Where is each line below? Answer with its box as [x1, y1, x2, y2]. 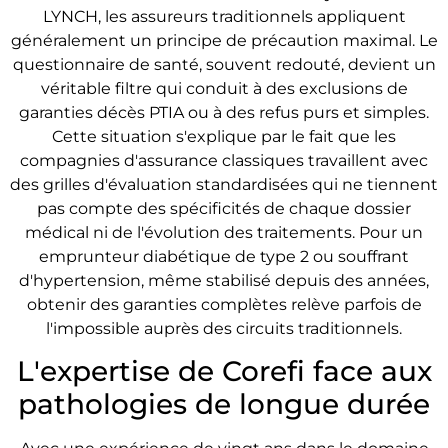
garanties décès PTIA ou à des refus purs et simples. [19, 102, 429, 122]
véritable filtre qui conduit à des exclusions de [40, 78, 408, 98]
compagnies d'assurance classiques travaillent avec [20, 150, 428, 170]
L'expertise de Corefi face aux [16, 354, 432, 389]
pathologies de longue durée [18, 387, 430, 422]
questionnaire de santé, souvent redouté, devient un [12, 54, 436, 74]
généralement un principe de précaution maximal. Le [10, 30, 438, 50]
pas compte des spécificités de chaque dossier [37, 198, 411, 218]
